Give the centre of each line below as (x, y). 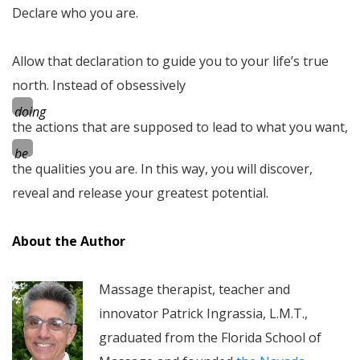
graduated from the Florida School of (210, 337)
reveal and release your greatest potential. (140, 192)
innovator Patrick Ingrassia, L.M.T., (203, 313)
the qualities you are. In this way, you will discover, (162, 168)
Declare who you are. (75, 12)
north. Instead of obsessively (99, 85)
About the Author (69, 241)
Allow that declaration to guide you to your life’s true (170, 61)
